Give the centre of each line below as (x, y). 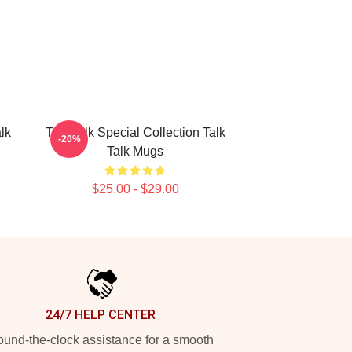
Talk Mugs (135, 151)
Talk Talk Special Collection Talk (135, 132)
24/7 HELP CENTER (101, 315)
